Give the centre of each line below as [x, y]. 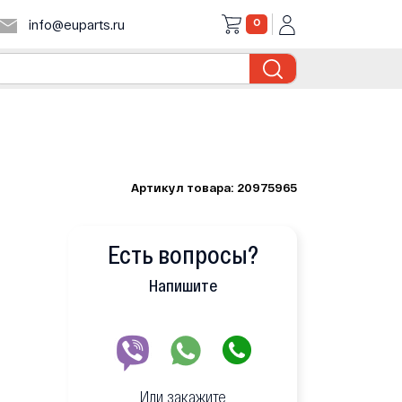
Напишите [183, 286]
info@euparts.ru [75, 24]
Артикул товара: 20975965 [214, 188]
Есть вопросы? [183, 254]
